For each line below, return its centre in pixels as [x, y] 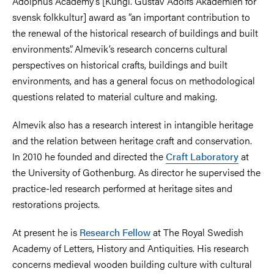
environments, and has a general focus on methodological [134, 80]
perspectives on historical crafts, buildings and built [120, 65]
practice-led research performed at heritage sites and [122, 188]
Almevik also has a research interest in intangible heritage [133, 124]
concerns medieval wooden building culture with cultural [132, 264]
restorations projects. [56, 204]
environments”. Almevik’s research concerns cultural [120, 49]
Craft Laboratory [202, 156]
